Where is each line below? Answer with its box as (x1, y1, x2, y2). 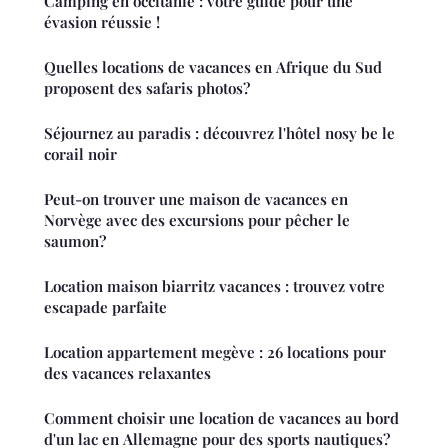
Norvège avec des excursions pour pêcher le (44, 209, 350, 230)
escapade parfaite (44, 296, 167, 317)
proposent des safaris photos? (44, 77, 250, 98)
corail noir (44, 143, 117, 164)
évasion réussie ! (44, 11, 160, 32)
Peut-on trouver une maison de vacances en (44, 188, 348, 209)
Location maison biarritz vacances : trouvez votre (44, 275, 385, 296)
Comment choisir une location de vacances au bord (44, 407, 399, 428)
